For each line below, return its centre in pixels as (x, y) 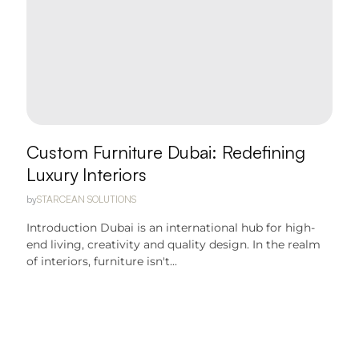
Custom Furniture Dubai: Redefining (166, 152)
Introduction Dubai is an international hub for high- (171, 228)
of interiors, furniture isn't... (102, 261)
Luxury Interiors (87, 174)
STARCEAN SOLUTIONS (87, 199)
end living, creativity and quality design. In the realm (174, 244)
